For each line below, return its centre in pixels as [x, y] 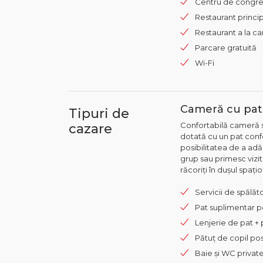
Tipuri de [99, 113]
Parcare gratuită [226, 47]
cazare [90, 129]
